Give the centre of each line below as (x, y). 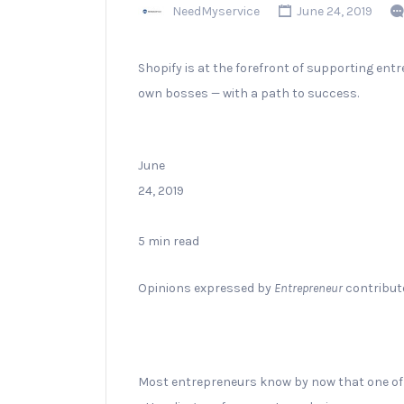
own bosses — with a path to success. (248, 93)
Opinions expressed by (206, 288)
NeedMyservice (216, 11)
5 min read (169, 241)
